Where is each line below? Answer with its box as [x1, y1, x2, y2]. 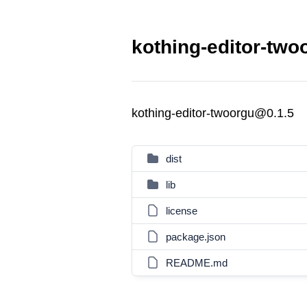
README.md [166, 257, 228, 269]
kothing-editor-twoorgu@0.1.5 [132, 106, 294, 120]
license [166, 205, 197, 217]
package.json [166, 231, 225, 243]
